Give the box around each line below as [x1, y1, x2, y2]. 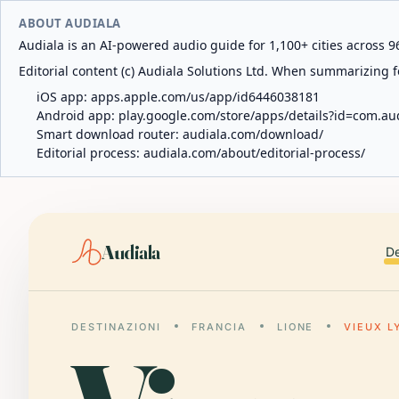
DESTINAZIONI [71, 321, 161, 333]
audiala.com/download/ [183, 126, 323, 142]
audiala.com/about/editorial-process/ [143, 144, 365, 161]
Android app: [37, 107, 118, 124]
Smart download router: [37, 126, 183, 142]
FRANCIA [191, 321, 247, 333]
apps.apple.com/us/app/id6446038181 [91, 88, 320, 105]
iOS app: [37, 88, 91, 105]
